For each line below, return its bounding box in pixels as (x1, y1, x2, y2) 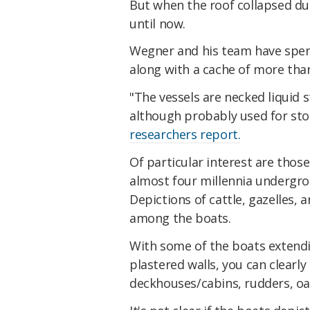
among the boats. (129, 209, 231, 226)
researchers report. (129, 126, 241, 143)
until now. (129, 15, 185, 32)
